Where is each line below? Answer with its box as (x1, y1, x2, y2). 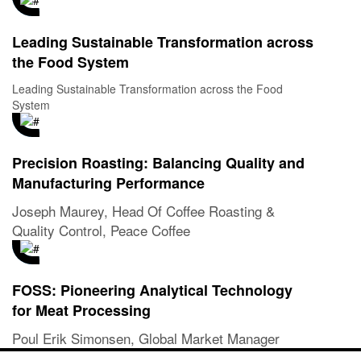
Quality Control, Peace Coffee (12, 219, 190, 240)
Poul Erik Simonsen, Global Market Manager (12, 327, 280, 348)
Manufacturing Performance (12, 172, 205, 193)
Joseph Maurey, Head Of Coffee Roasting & (12, 200, 275, 221)
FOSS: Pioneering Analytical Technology (12, 279, 293, 301)
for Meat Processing (12, 299, 151, 321)
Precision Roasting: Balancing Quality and (12, 151, 305, 173)
